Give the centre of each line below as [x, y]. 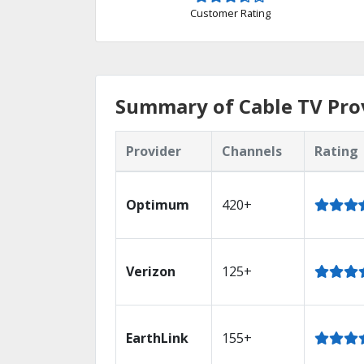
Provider [154, 151]
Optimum [158, 204]
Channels [252, 151]
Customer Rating [230, 13]
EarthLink [157, 338]
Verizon [151, 271]
